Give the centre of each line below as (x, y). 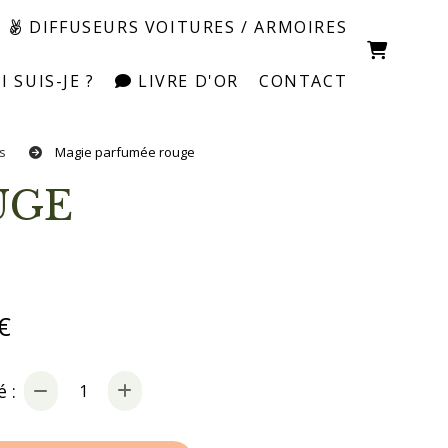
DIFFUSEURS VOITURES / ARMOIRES (185, 27)
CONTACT (303, 81)
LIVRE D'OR (185, 81)
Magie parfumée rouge (126, 152)
